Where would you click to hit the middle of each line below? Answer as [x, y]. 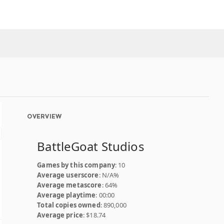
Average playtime [66, 195]
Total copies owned [69, 205]
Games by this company [76, 165]
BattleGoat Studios [91, 146]
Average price [60, 215]
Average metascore [69, 185]
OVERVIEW [44, 116]
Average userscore [68, 175]
